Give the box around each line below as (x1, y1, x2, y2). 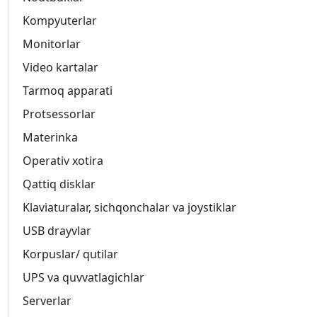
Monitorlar (23, 36, 81, 52)
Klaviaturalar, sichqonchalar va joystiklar (23, 200, 236, 216)
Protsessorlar (23, 106, 96, 122)
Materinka (23, 129, 78, 146)
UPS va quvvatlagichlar (23, 270, 144, 286)
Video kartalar (23, 59, 98, 76)
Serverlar (23, 293, 71, 309)
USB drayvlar (23, 223, 91, 239)
